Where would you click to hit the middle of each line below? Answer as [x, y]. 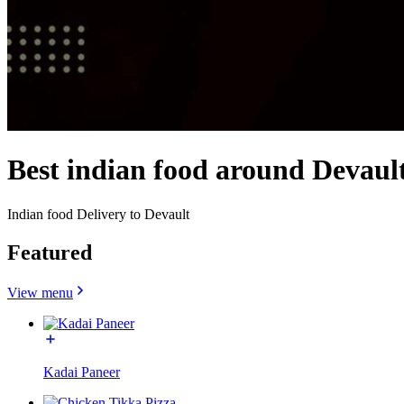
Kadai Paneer [82, 372]
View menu [40, 292]
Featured [50, 252]
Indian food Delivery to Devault [98, 214]
